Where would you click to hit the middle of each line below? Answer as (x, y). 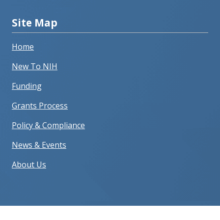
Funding (27, 86)
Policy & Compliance (48, 125)
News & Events (39, 145)
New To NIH (35, 67)
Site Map (35, 23)
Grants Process (40, 106)
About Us (29, 165)
